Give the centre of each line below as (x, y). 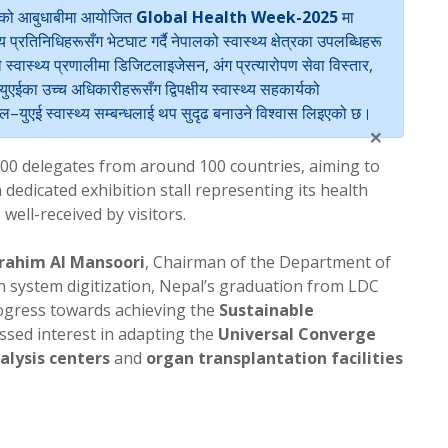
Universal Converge (297, 333)
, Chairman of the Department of (268, 261)
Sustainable (266, 309)
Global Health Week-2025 (237, 16)
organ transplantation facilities (274, 357)
